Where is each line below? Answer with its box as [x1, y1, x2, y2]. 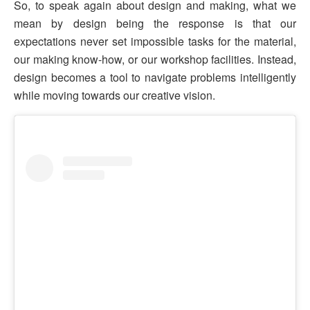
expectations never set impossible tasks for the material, [14, 33, 296, 49]
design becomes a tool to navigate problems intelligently [14, 69, 296, 85]
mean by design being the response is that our [14, 15, 296, 31]
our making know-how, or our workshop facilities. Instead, [14, 51, 296, 67]
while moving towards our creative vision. [14, 86, 215, 103]
